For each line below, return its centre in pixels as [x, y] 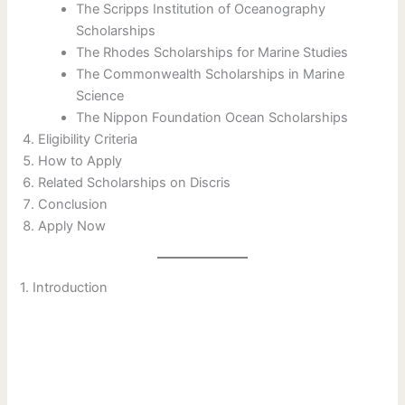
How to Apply [80, 161]
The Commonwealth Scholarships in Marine [211, 75]
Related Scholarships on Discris [135, 183]
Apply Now [72, 226]
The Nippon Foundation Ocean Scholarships [212, 118]
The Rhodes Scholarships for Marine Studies [212, 53]
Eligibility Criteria [88, 140]
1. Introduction [64, 288]
